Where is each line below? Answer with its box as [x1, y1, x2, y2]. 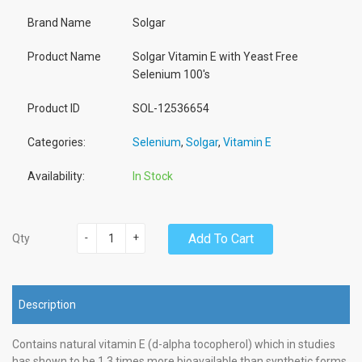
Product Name [27, 49, 101, 63]
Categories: [27, 135, 86, 149]
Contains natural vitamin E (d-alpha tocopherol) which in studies [12, 338, 335, 351]
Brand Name [27, 15, 91, 29]
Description [19, 298, 76, 312]
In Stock [133, 169, 173, 183]
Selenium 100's [133, 67, 210, 81]
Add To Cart [187, 231, 254, 247]
